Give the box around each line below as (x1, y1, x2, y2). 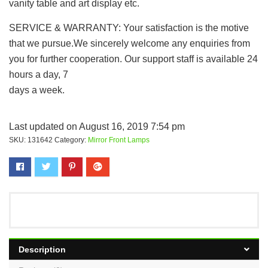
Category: (54, 136, 88, 144)
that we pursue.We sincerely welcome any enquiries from (9, 38, 250, 48)
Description (19, 245, 66, 254)
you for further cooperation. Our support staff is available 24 (9, 54, 258, 64)
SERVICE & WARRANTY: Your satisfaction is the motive (9, 23, 249, 33)
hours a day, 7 (9, 69, 68, 80)
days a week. (9, 85, 65, 95)
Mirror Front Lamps (88, 136, 150, 144)
